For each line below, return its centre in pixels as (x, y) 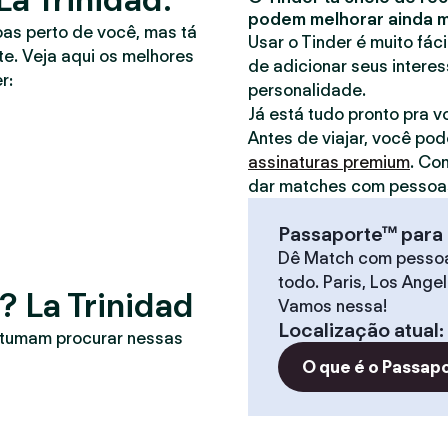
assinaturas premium (329, 162)
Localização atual (358, 330)
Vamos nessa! (332, 306)
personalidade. (307, 90)
